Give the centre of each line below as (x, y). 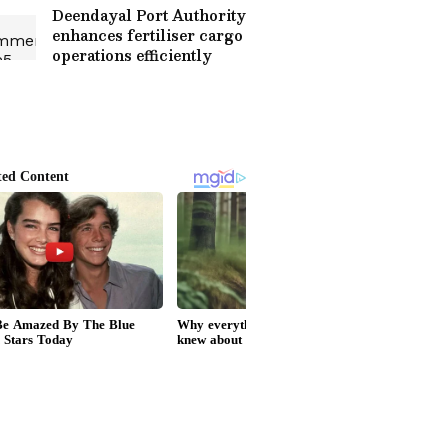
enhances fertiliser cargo (147, 35)
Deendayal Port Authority (149, 15)
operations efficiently (132, 55)
